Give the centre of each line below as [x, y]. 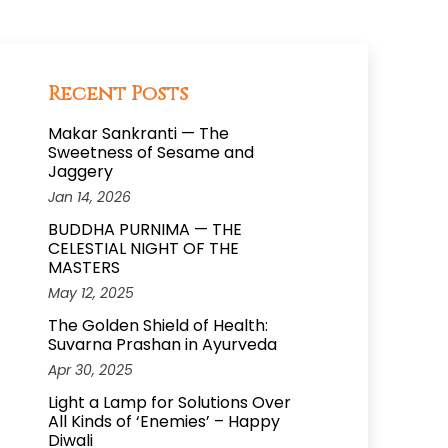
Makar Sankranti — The [138, 134]
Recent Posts [118, 94]
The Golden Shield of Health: [158, 326]
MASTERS [84, 268]
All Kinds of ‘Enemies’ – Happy [164, 422]
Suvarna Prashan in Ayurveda [162, 345]
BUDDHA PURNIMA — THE [145, 230]
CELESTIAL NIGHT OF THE [143, 249]
